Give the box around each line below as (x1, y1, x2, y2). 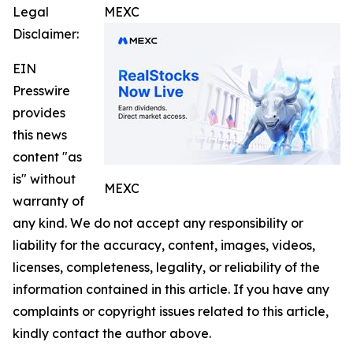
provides (13, 104, 65, 121)
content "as (13, 148, 82, 165)
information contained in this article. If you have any (13, 281, 329, 297)
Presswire (13, 82, 70, 98)
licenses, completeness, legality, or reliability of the (13, 258, 320, 275)
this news (13, 126, 67, 143)
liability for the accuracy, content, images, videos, (13, 236, 315, 253)
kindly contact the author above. (13, 325, 211, 341)
